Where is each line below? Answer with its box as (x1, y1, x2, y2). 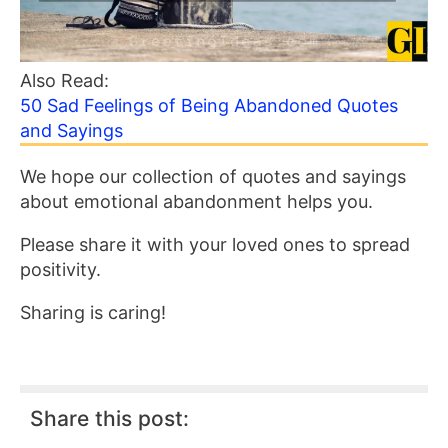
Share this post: (30, 406, 189, 431)
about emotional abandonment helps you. (20, 191, 373, 212)
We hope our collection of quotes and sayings (20, 166, 406, 187)
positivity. (20, 259, 101, 280)
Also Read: (20, 70, 114, 91)
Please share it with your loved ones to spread (20, 234, 410, 255)
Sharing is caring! (20, 302, 166, 323)
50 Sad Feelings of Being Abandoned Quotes (20, 95, 398, 116)
